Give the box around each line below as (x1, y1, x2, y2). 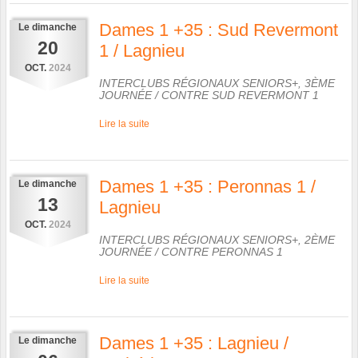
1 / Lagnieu (99, 40, 185, 61)
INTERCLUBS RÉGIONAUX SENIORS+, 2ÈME (99, 233, 335, 246)
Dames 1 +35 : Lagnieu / (99, 332, 288, 353)
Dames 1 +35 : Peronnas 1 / (99, 176, 316, 197)
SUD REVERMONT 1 (212, 88, 319, 101)
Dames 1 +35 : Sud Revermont (99, 19, 338, 40)
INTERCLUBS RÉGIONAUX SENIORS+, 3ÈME (99, 76, 335, 89)
